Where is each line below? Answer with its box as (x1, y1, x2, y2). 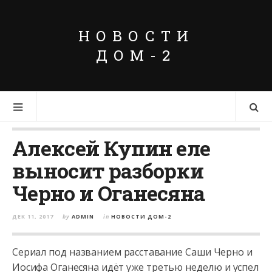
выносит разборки (12, 157, 204, 184)
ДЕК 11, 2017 (12, 212, 53, 220)
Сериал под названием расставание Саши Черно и (12, 245, 253, 259)
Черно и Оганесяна (12, 179, 205, 206)
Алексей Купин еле (12, 134, 211, 161)
